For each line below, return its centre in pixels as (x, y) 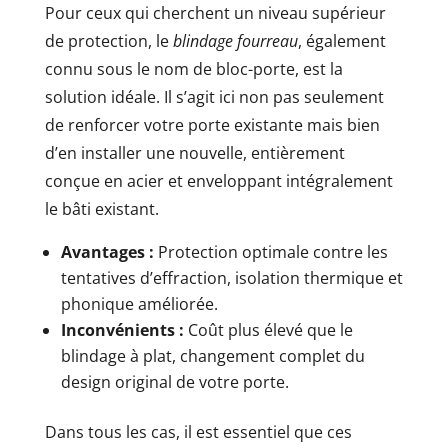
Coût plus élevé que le (268, 329)
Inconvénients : (122, 329)
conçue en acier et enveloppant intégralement (218, 180)
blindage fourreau (235, 40)
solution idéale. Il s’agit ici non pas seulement (214, 96)
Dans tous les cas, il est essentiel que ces (198, 431)
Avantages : (107, 251)
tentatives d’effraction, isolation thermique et (231, 277)
